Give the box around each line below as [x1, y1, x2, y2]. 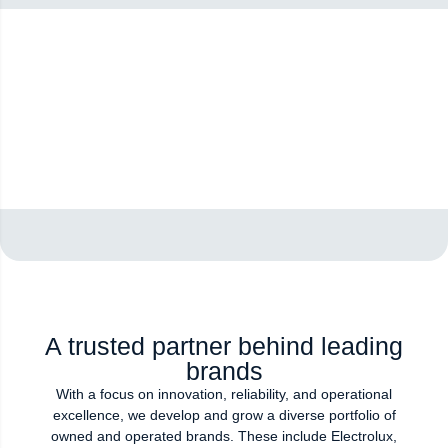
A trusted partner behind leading [45, 331, 403, 360]
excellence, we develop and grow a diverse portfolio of [52, 406, 396, 423]
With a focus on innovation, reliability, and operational [56, 385, 392, 402]
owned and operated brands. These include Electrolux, [51, 427, 397, 444]
